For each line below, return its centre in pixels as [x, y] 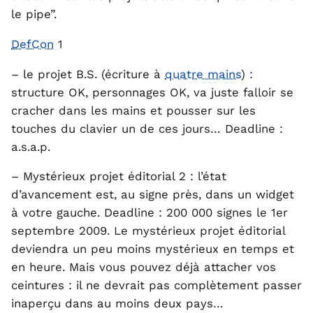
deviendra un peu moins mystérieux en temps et [153, 249]
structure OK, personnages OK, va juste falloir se [152, 92]
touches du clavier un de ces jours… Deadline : [147, 128]
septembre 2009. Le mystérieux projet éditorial [148, 231]
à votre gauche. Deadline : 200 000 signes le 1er [150, 213]
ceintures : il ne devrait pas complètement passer [156, 285]
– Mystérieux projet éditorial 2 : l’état [119, 176]
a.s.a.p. [31, 146]
